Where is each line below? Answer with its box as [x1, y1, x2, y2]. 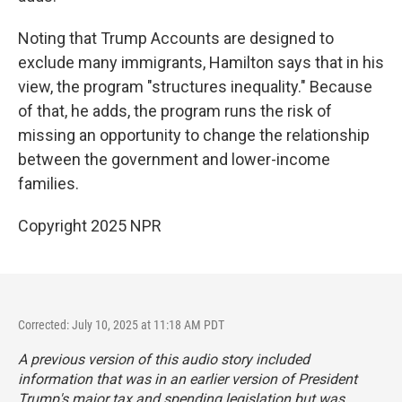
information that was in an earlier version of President [18, 371, 357, 388]
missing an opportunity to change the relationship [18, 126, 370, 144]
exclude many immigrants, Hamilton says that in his [18, 53, 384, 72]
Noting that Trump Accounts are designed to [18, 29, 334, 48]
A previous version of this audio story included [18, 351, 310, 368]
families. [18, 174, 79, 193]
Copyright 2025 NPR [18, 216, 162, 235]
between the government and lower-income [18, 150, 330, 169]
